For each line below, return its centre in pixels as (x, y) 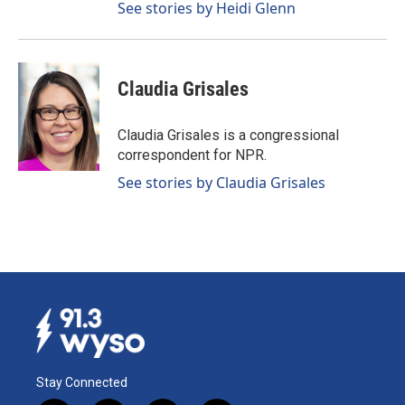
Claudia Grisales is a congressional (228, 135)
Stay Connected (82, 382)
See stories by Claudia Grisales (221, 183)
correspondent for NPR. (192, 155)
